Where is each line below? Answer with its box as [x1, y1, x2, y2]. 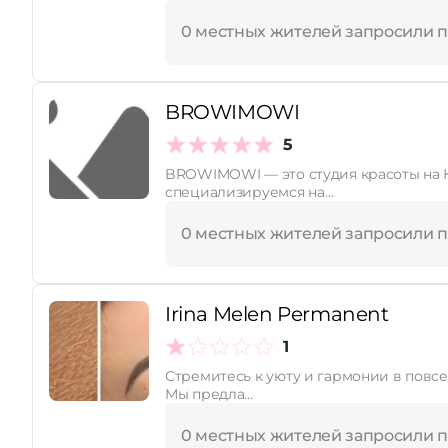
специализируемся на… [165, 183, 334, 201]
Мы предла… [165, 385, 254, 403]
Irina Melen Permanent [165, 302, 389, 326]
